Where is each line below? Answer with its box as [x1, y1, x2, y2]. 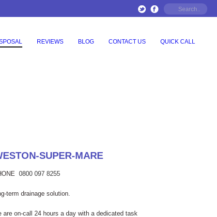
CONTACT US [108, 38, 146, 45]
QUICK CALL [160, 38, 195, 45]
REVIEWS [37, 38, 63, 45]
